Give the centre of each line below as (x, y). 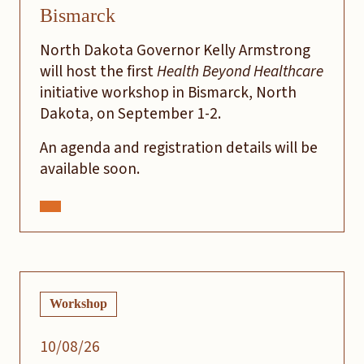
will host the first (98, 71)
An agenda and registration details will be (179, 147)
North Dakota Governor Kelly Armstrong (175, 50)
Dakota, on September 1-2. (132, 113)
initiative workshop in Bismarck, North (168, 92)
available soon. (91, 169)
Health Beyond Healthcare (240, 71)
